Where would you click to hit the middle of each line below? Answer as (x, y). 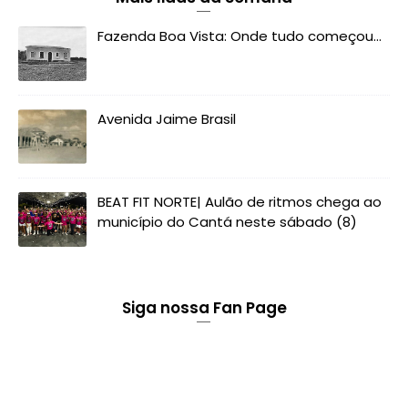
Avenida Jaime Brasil (167, 118)
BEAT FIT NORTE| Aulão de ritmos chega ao (240, 201)
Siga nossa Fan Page (204, 307)
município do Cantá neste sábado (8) (227, 221)
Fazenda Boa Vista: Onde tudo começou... (240, 36)
